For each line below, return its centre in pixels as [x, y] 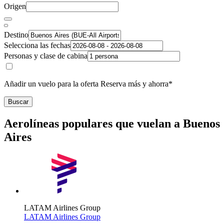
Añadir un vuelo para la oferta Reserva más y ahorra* [88, 83]
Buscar [18, 101]
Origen [15, 6]
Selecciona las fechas [37, 45]
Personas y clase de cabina [46, 55]
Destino [16, 34]
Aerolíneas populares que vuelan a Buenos [112, 123]
